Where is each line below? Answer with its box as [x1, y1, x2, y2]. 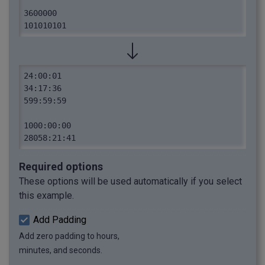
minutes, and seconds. [19, 245, 102, 256]
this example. [19, 190, 74, 202]
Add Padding [33, 214, 86, 226]
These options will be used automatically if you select [19, 176, 242, 188]
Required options [19, 160, 103, 173]
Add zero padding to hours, [19, 231, 119, 241]
